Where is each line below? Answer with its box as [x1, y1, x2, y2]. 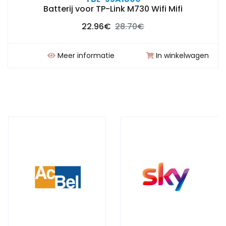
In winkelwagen [156, 50, 209, 61]
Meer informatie [58, 50, 115, 61]
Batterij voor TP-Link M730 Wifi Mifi [43, 3, 183, 15]
